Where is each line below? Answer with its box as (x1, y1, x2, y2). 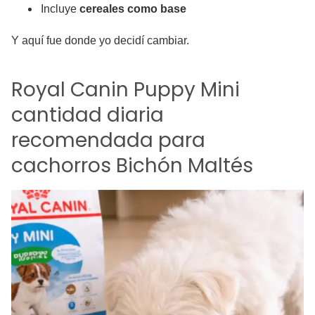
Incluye (41, 3, 79, 15)
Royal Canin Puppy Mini (11, 76, 240, 103)
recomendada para (11, 127, 205, 154)
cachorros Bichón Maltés (11, 152, 253, 179)
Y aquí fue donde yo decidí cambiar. (11, 34, 189, 46)
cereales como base (79, 3, 186, 15)
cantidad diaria (11, 101, 164, 129)
